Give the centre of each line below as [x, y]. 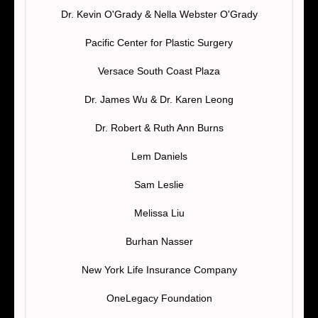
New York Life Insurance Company [159, 269]
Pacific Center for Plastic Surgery [159, 42]
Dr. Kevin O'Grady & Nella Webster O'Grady [159, 14]
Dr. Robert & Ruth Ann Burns [159, 127]
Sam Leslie [159, 184]
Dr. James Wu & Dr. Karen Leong [159, 99]
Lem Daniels [159, 156]
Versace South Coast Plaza [159, 71]
